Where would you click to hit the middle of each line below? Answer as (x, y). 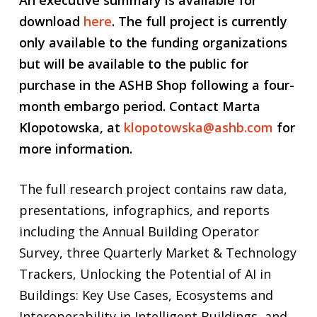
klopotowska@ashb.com (198, 127)
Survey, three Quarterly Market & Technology (157, 252)
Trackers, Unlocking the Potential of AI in (145, 273)
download (51, 21)
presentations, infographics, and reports (144, 210)
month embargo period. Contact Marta (139, 106)
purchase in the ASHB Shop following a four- (156, 85)
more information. (75, 148)
